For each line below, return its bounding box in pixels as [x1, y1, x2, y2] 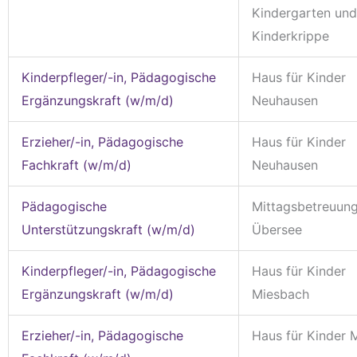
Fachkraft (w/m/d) [22, 156, 131, 173]
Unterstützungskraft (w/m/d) [22, 221, 195, 237]
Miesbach [252, 285, 309, 302]
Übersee [252, 221, 302, 237]
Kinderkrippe [252, 27, 329, 44]
